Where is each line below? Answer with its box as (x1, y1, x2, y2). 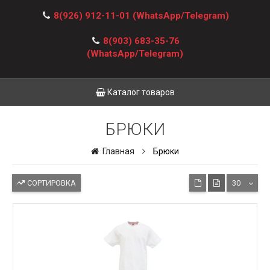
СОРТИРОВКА (25, 178, 76, 187)
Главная (99, 146, 136, 156)
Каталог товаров (105, 87, 175, 97)
